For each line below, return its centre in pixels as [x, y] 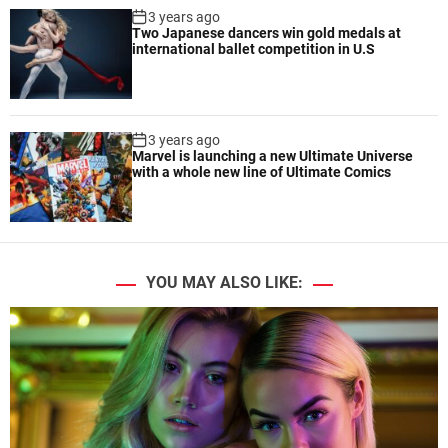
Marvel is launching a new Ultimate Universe [273, 156]
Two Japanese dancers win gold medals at [267, 33]
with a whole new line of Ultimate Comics [262, 172]
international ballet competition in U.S [254, 49]
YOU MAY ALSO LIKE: [224, 283]
